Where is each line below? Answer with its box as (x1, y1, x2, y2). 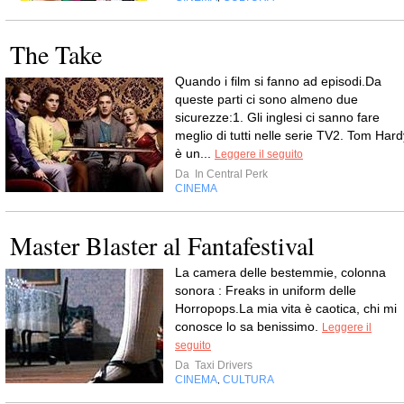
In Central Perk (192, 168, 268, 180)
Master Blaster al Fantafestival (10, 228, 315, 262)
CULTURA (223, 373, 274, 386)
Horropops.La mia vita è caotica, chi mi (175, 301, 397, 316)
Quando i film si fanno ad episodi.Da (175, 74, 381, 88)
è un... (175, 146, 215, 161)
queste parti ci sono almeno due (175, 92, 358, 106)
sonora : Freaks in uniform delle (175, 283, 356, 298)
